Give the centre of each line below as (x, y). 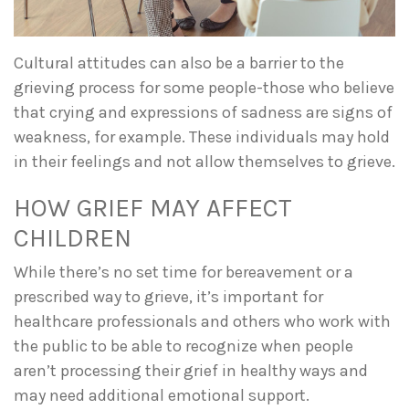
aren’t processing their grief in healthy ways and (191, 371)
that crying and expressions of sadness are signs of (203, 113)
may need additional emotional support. (162, 396)
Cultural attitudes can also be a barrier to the (179, 63)
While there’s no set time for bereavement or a (184, 273)
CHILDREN (73, 238)
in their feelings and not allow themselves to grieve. (204, 162)
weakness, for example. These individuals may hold (202, 137)
